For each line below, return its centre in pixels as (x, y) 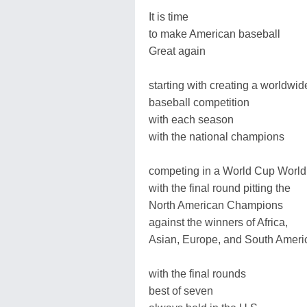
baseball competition (199, 102)
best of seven (181, 291)
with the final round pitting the (220, 188)
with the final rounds (197, 274)
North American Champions (216, 205)
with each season (191, 120)
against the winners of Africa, (218, 222)
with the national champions (217, 137)
